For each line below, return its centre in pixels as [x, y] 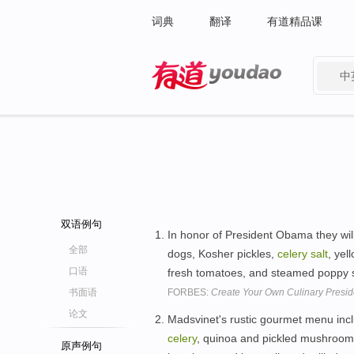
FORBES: [189, 292]
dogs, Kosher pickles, [222, 254]
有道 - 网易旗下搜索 [201, 100]
